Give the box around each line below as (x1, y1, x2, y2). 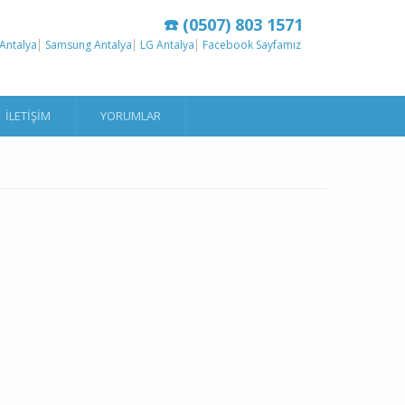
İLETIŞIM (5, 108, 51, 124)
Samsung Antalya (44, 36, 132, 52)
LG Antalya (139, 36, 194, 52)
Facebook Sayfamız (202, 36, 301, 52)
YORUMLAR (100, 108, 161, 124)
